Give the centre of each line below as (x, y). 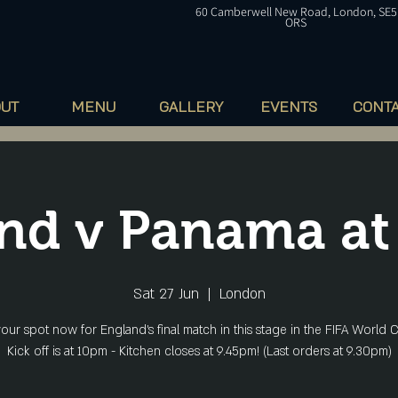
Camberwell (242, 12)
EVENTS (288, 107)
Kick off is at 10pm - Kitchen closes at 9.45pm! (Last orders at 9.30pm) (199, 351)
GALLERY (191, 107)
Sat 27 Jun (166, 294)
